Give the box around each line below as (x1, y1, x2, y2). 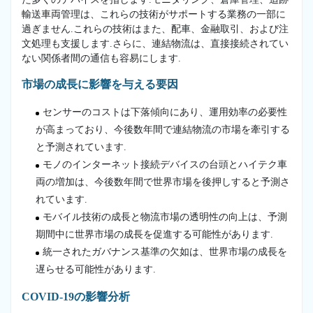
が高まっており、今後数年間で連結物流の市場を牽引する (36, 124, 290, 135)
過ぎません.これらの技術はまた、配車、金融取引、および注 (22, 23, 289, 34)
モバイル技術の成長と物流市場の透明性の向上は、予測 (43, 211, 287, 222)
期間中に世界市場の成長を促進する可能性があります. (36, 228, 273, 240)
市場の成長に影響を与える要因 (22, 78, 178, 90)
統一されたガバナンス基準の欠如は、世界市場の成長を (43, 246, 287, 257)
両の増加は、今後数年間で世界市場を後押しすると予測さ (36, 176, 290, 187)
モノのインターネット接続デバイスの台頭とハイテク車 (43, 159, 287, 170)
